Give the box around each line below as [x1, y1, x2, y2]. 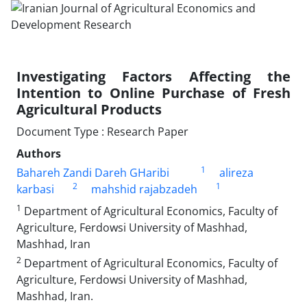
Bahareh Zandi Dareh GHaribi [16, 165, 169, 180]
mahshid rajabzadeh [90, 182, 197, 197]
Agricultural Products [16, 100, 162, 119]
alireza [219, 165, 254, 180]
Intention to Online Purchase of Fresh [16, 84, 291, 102]
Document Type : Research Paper [16, 124, 188, 139]
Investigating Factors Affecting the [16, 67, 291, 86]
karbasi [16, 182, 54, 197]
